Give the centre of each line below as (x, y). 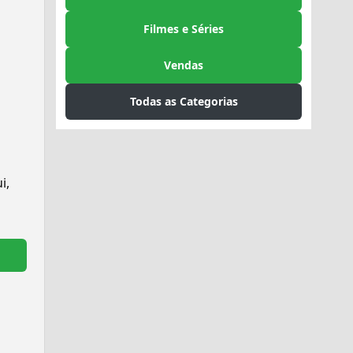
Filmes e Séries (184, 29)
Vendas (184, 65)
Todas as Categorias (184, 101)
